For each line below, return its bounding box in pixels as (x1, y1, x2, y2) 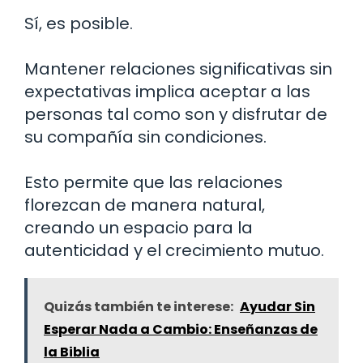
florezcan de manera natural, (24, 193, 265, 216)
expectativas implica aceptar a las (24, 79, 310, 103)
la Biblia (44, 342, 100, 361)
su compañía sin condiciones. (24, 125, 267, 148)
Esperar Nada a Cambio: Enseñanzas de (44, 319, 318, 339)
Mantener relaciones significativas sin (24, 57, 332, 80)
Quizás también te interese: (44, 297, 233, 316)
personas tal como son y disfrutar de (24, 102, 327, 126)
